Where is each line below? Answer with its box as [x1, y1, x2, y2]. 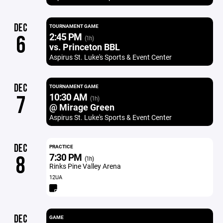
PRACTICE [49, 143, 73, 150]
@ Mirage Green [49, 101, 114, 113]
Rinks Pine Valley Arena [49, 161, 121, 171]
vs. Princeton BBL [49, 41, 120, 53]
